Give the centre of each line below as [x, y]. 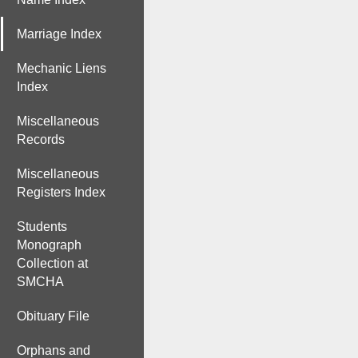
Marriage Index [59, 34]
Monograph [49, 245]
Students [42, 227]
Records [41, 139]
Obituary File [53, 316]
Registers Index [61, 192]
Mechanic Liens [62, 68]
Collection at [52, 263]
